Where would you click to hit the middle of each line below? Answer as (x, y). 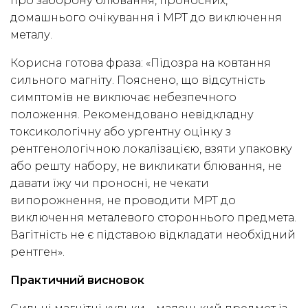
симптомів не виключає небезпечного (123, 98)
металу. (31, 35)
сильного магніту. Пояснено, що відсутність (138, 80)
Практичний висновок (77, 280)
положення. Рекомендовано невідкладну (132, 115)
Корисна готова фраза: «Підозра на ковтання (141, 63)
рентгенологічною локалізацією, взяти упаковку (151, 149)
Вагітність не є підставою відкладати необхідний (153, 235)
